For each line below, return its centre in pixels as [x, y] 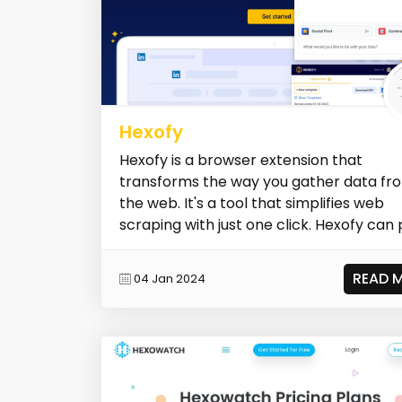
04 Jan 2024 [170, 279]
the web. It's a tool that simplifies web [252, 203]
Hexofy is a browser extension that [241, 160]
